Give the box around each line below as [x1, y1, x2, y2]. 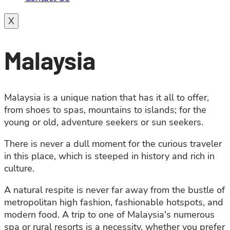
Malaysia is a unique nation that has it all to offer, [4, 91, 209, 104]
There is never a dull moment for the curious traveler [4, 138, 222, 150]
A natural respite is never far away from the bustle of [4, 184, 225, 197]
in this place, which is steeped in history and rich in [4, 150, 215, 163]
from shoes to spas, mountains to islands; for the [4, 104, 206, 117]
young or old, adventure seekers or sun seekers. [4, 116, 203, 129]
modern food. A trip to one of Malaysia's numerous [4, 208, 215, 221]
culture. [4, 162, 34, 175]
